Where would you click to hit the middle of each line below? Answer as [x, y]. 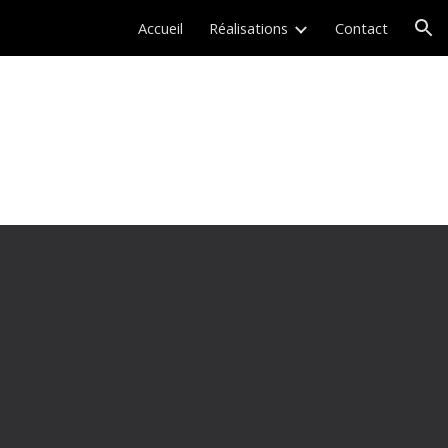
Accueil [160, 28]
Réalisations [248, 28]
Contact [361, 28]
